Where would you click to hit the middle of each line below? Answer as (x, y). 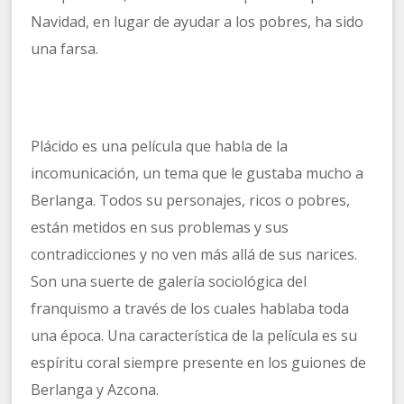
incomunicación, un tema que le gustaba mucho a (197, 174)
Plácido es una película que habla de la (160, 147)
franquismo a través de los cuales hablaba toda (190, 309)
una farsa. (65, 49)
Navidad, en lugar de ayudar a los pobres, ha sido (197, 22)
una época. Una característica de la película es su (194, 336)
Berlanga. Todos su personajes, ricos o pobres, (191, 201)
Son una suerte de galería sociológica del (169, 282)
